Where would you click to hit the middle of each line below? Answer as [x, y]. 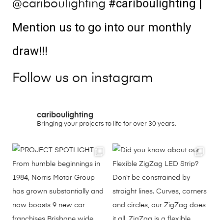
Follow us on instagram [82, 79]
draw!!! [31, 51]
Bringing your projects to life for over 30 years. [107, 124]
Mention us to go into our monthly [102, 28]
